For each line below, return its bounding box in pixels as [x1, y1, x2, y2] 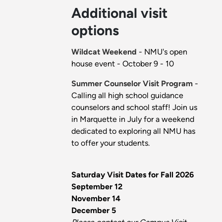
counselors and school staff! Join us [71, 102, 197, 112]
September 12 [71, 181, 122, 191]
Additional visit [71, 4, 167, 21]
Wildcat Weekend [71, 47, 137, 56]
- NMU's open [137, 47, 187, 56]
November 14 [71, 193, 120, 203]
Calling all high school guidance [71, 90, 183, 100]
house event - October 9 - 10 [71, 58, 174, 68]
